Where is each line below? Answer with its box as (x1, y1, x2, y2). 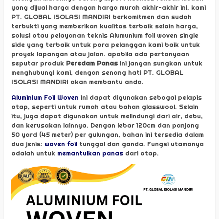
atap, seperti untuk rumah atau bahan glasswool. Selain (11, 103, 198, 110)
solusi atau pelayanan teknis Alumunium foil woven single (11, 31, 198, 39)
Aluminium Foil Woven (11, 93, 79, 101)
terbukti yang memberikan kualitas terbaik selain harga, (11, 22, 198, 30)
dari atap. (123, 149, 159, 157)
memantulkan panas (57, 149, 123, 157)
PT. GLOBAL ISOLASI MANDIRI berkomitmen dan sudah (11, 12, 192, 21)
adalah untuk (11, 149, 57, 157)
